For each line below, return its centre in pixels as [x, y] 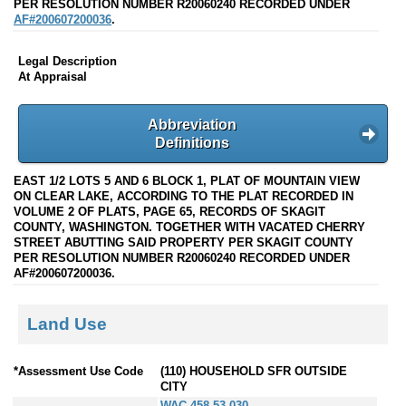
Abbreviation [192, 124]
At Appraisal [53, 77]
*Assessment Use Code [78, 372]
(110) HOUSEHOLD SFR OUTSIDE [254, 372]
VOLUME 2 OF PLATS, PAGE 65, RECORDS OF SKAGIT [169, 211]
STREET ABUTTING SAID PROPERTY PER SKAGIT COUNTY [184, 242]
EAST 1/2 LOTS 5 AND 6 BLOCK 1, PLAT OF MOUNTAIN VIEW [187, 180]
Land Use [67, 324]
